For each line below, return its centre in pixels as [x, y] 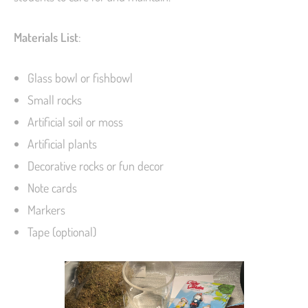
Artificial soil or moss [75, 122]
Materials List [46, 37]
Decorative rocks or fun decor [97, 166]
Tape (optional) [63, 232]
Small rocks [55, 100]
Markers [48, 210]
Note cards [54, 188]
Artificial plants [62, 144]
